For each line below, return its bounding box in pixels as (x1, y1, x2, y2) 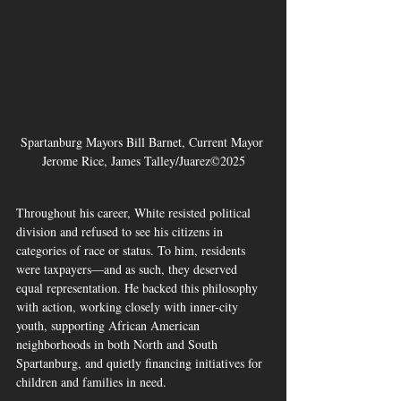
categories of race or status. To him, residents (16, 242, 249, 260)
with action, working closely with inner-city (16, 298, 242, 316)
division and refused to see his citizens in (16, 223, 226, 241)
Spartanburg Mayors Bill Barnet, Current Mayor (20, 133, 267, 151)
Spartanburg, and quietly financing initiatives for (16, 354, 266, 372)
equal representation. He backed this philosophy (16, 279, 261, 297)
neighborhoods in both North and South (16, 336, 221, 354)
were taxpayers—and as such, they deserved (16, 260, 241, 278)
